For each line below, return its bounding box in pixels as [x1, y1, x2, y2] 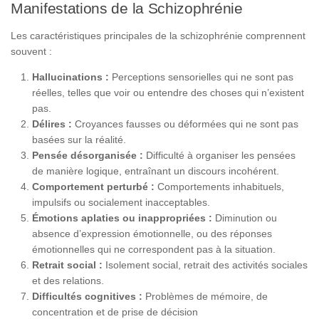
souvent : [11, 45, 52, 57]
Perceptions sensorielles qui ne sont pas [109, 70, 293, 83]
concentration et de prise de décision [32, 305, 198, 318]
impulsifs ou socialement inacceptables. [32, 196, 210, 208]
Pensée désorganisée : [32, 149, 143, 161]
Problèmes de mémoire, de [142, 290, 268, 302]
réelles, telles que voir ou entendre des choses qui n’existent [32, 86, 304, 98]
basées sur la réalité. [32, 133, 126, 145]
